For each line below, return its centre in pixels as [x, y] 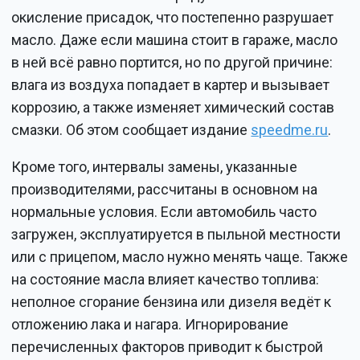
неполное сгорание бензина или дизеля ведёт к [172, 301]
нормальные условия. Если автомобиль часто [164, 211]
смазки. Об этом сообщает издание [131, 129]
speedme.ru [290, 129]
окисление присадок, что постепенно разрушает [173, 17]
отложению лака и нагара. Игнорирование [150, 324]
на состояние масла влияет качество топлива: [166, 279]
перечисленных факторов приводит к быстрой [168, 346]
